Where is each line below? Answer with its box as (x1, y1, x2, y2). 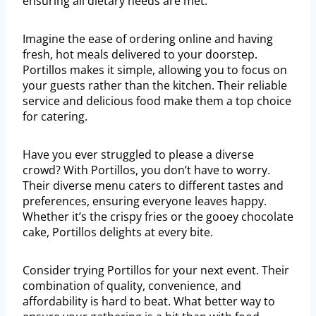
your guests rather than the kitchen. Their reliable (23, 78, 287, 94)
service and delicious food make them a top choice (23, 93, 291, 109)
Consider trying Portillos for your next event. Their (23, 262, 289, 279)
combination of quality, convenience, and (23, 278, 241, 294)
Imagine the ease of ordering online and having (23, 31, 273, 47)
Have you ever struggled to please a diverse (23, 147, 254, 163)
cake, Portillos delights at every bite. (23, 224, 213, 241)
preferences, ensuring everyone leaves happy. (23, 193, 267, 209)
